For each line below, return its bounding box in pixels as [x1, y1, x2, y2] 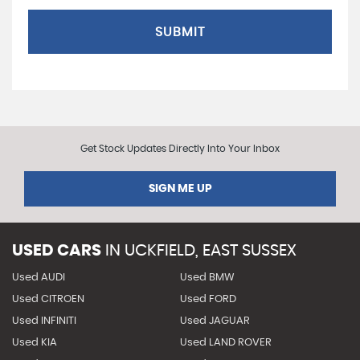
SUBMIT [155, 25, 205, 39]
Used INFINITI [12, 316, 76, 326]
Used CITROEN [12, 294, 84, 305]
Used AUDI [12, 272, 65, 283]
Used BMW [179, 272, 235, 283]
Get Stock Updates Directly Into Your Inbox [80, 144, 280, 153]
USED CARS [12, 243, 101, 259]
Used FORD [179, 294, 236, 305]
